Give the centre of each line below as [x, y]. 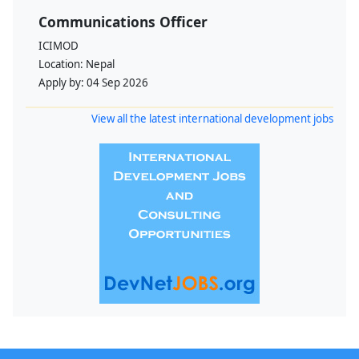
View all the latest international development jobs [212, 119]
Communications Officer [123, 22]
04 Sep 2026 [117, 83]
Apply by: [63, 83]
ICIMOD [58, 46]
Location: [62, 65]
